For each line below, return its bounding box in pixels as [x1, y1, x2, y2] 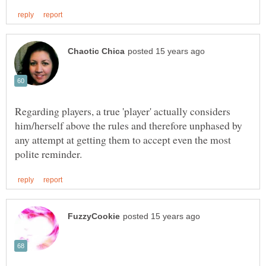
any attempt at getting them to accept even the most [15, 132, 231, 147]
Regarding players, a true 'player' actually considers [15, 103, 230, 118]
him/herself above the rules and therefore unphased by [15, 118, 242, 132]
